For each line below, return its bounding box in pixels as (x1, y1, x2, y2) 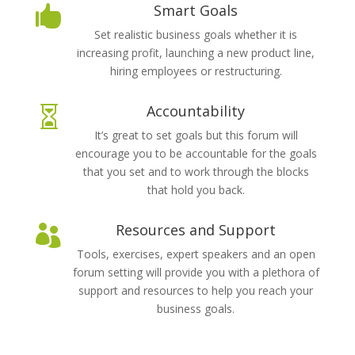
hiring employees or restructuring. (109, 63, 282, 78)
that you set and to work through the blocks (82, 164, 309, 179)
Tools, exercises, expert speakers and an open (76, 246, 315, 261)
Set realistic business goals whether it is (94, 27, 298, 42)
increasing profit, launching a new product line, (77, 45, 315, 60)
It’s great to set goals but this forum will (94, 128, 298, 143)
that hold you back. (147, 182, 245, 197)
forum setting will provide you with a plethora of (72, 265, 319, 280)
